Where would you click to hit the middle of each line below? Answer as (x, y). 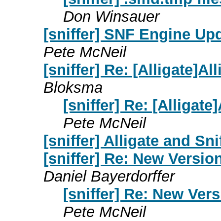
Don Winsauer (111, 16)
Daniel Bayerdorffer (109, 176)
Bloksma (73, 87)
